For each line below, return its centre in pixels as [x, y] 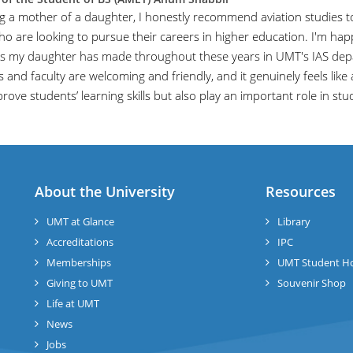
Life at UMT [73, 303]
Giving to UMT [80, 283]
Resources [300, 191]
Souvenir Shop [311, 283]
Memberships [79, 262]
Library [294, 221]
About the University [105, 191]
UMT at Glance [80, 221]
